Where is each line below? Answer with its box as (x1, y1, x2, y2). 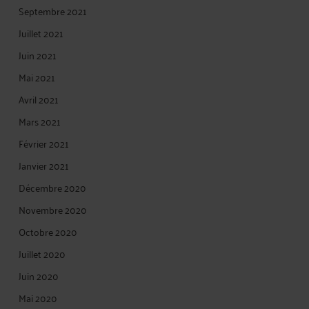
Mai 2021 (19, 68, 55, 86)
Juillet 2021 (19, 24, 63, 41)
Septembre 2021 (19, 2, 87, 19)
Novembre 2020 (19, 201, 87, 218)
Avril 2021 (19, 90, 59, 108)
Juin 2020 (19, 267, 59, 284)
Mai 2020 (19, 289, 57, 306)
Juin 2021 (19, 46, 57, 63)
